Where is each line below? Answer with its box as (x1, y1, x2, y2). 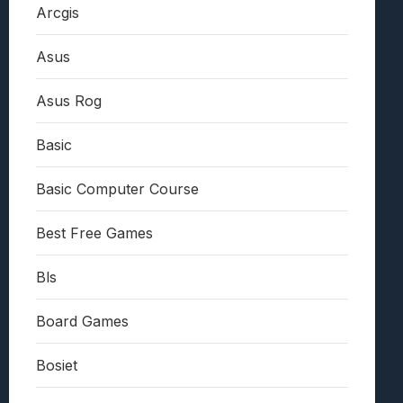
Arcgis (36, 4, 79, 22)
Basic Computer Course (36, 180, 199, 199)
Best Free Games (36, 224, 153, 243)
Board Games (36, 312, 129, 331)
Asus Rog (36, 92, 102, 111)
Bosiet (36, 356, 77, 375)
